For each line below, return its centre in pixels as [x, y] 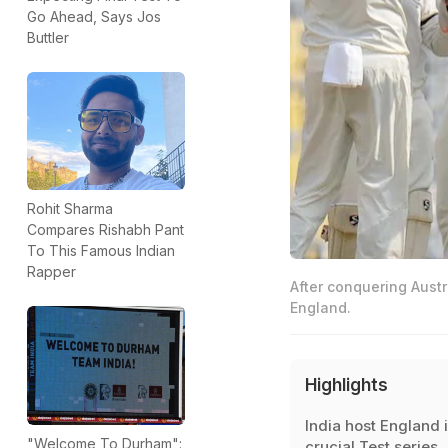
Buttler [48, 38]
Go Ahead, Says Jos [94, 17]
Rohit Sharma [70, 209]
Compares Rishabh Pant [105, 230]
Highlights [346, 385]
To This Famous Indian [101, 251]
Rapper [51, 272]
